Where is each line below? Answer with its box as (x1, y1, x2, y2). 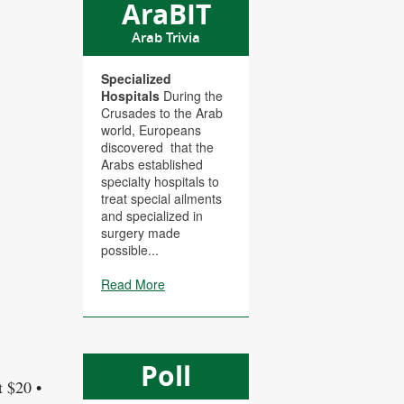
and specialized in (101, 207, 203, 225)
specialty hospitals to (101, 172, 219, 191)
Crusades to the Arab (101, 104, 223, 123)
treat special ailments (101, 189, 222, 208)
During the (160, 87, 223, 106)
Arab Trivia (132, 28, 200, 48)
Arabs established (101, 155, 203, 174)
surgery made (101, 224, 180, 243)
